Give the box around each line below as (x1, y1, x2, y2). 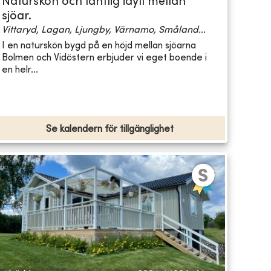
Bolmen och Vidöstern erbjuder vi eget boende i (1, 53, 207, 63)
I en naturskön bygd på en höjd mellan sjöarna (1, 41, 196, 51)
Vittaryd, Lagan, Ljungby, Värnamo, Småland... (1, 25, 206, 36)
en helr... (1, 65, 38, 75)
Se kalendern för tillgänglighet (45, 125, 174, 135)
